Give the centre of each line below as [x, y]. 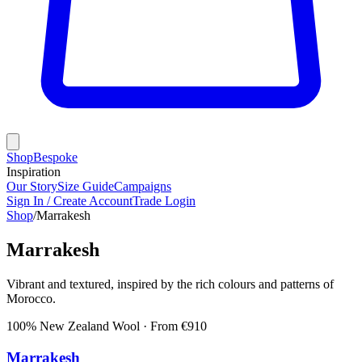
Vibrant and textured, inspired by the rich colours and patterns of [170, 284]
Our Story [32, 186]
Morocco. [31, 298]
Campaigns [143, 186]
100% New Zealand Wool [73, 326]
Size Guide [86, 186]
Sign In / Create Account [69, 201]
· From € [164, 326]
